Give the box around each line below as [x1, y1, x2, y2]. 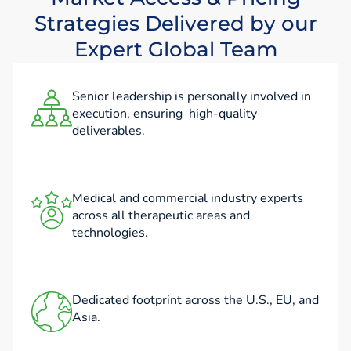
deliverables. [72, 121, 145, 139]
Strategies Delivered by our [34, 10, 317, 36]
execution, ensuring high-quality [72, 104, 257, 122]
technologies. [72, 223, 148, 241]
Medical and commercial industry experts [72, 189, 303, 207]
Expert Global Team [74, 36, 277, 62]
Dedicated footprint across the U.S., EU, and [72, 291, 319, 309]
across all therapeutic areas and [72, 206, 250, 224]
